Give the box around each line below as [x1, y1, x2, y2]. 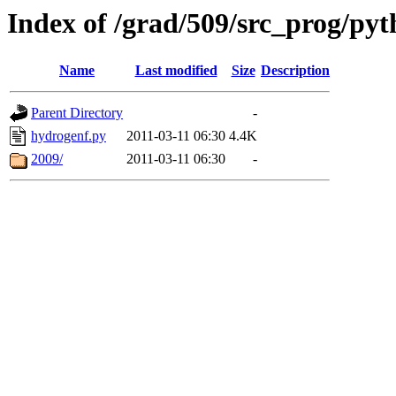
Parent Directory [31, 105, 123, 121]
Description [261, 63, 330, 79]
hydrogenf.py [31, 128, 106, 144]
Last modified [134, 63, 217, 79]
